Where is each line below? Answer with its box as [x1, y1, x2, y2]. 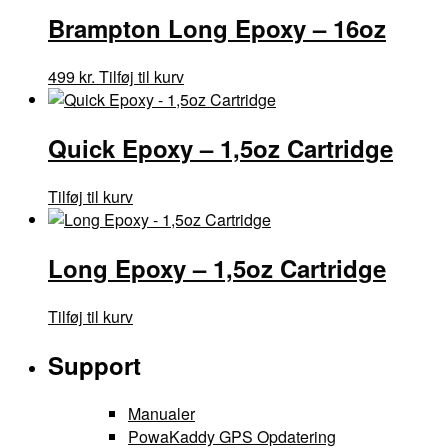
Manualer [128, 401, 195, 425]
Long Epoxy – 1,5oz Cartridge [48, 251, 386, 286]
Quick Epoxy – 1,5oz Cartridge [48, 131, 393, 166]
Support [48, 347, 141, 382]
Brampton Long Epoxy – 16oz [48, 11, 386, 46]
